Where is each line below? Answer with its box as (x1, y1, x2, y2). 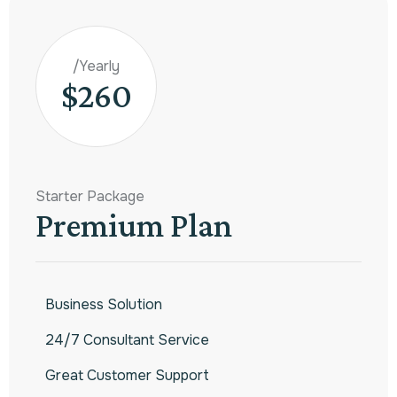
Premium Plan (35, 205, 232, 244)
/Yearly (73, 57, 120, 75)
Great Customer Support (45, 365, 209, 385)
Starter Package (35, 186, 144, 206)
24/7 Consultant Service (45, 330, 209, 349)
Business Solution (45, 294, 162, 314)
